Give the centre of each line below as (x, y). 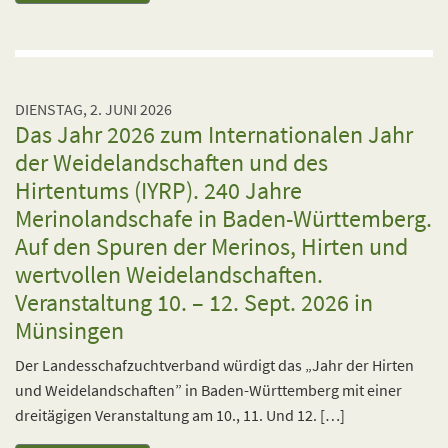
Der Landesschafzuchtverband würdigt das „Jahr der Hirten (214, 365)
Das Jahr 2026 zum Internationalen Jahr (214, 134)
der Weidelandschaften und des (171, 162)
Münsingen (69, 330)
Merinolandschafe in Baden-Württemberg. (223, 218)
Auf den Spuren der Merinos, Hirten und (211, 246)
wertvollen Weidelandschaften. (169, 274)
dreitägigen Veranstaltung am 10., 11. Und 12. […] (180, 415)
